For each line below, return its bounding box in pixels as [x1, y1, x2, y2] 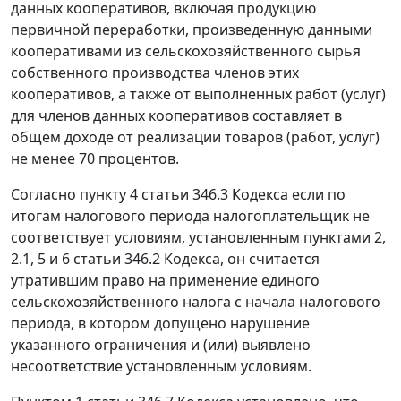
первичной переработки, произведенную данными [11, 20, 372, 40]
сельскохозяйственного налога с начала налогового [11, 292, 380, 312]
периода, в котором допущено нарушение [11, 313, 310, 334]
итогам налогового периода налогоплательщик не [11, 206, 370, 226]
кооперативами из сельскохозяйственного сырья [11, 41, 361, 62]
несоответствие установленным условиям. [11, 356, 311, 377]
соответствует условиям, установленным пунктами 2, [11, 227, 386, 248]
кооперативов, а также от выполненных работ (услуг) [11, 84, 386, 105]
